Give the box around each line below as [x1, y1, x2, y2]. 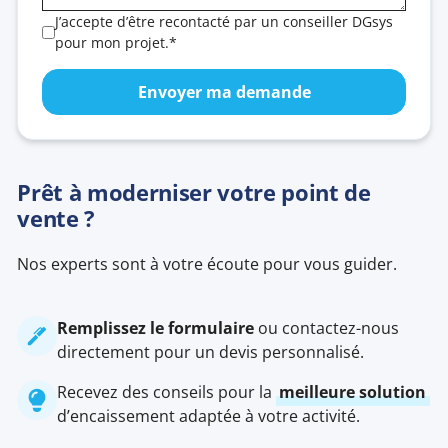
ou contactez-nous [254, 317, 400, 340]
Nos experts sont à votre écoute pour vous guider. [17, 253, 398, 276]
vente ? [17, 203, 95, 235]
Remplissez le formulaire [57, 317, 255, 340]
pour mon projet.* [55, 33, 178, 53]
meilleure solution [279, 381, 427, 404]
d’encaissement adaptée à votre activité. [57, 405, 361, 428]
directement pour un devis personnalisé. [57, 341, 365, 364]
